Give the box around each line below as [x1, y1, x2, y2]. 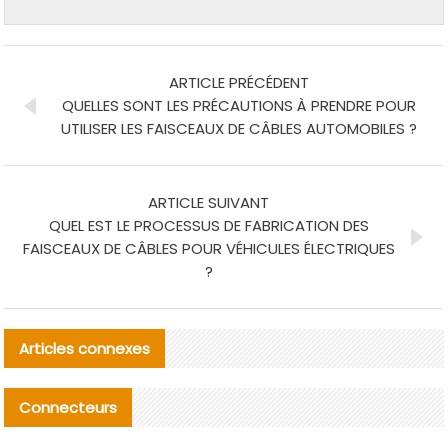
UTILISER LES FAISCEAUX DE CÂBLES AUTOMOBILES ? [60, 118, 417, 140]
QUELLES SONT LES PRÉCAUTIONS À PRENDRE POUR [61, 95, 416, 117]
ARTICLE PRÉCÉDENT [168, 72, 309, 94]
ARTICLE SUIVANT [148, 192, 270, 214]
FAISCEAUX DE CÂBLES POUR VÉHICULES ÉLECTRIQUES [22, 238, 395, 260]
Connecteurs [19, 397, 118, 419]
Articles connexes [19, 338, 151, 360]
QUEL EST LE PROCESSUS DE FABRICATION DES [48, 215, 369, 237]
